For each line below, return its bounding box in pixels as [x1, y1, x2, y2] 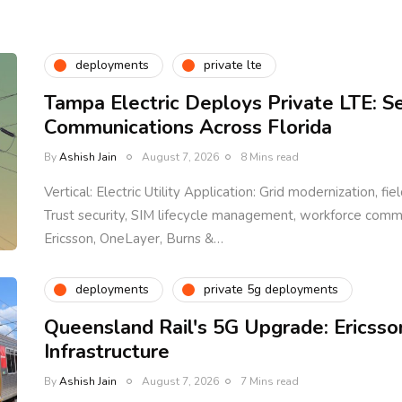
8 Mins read [240, 149, 299, 164]
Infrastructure [44, 337, 170, 365]
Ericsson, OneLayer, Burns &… [44, 229, 223, 248]
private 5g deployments [204, 281, 338, 299]
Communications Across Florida [44, 113, 332, 141]
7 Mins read [240, 373, 299, 389]
